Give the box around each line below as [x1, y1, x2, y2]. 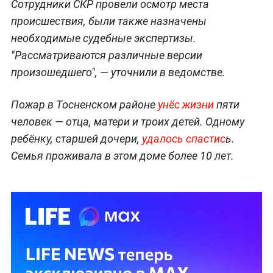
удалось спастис [141, 132, 225, 145]
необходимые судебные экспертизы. [10, 31, 196, 44]
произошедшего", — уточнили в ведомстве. [10, 65, 228, 79]
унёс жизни [157, 97, 214, 111]
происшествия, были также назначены [10, 14, 207, 27]
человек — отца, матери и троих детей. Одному [10, 115, 244, 128]
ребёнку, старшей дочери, [10, 132, 142, 145]
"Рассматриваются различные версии [10, 48, 202, 62]
